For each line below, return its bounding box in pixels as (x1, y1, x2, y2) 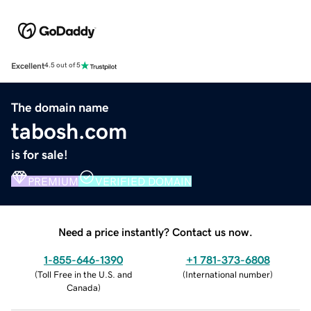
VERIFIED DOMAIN (95, 175, 192, 187)
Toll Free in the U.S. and (37, 269, 133, 279)
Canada (66, 283, 98, 292)
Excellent (11, 61, 44, 70)
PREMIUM (28, 175, 78, 187)
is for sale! (11, 148, 68, 161)
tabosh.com (11, 119, 127, 142)
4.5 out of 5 (44, 62, 81, 69)
